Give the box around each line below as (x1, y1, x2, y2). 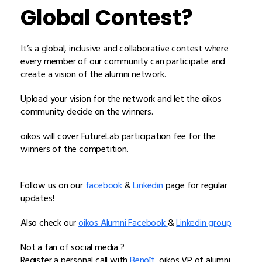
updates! (20, 190, 54, 206)
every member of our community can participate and (20, 53, 226, 69)
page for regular (165, 177, 227, 193)
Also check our (20, 215, 79, 230)
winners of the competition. (20, 141, 129, 157)
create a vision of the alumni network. (20, 66, 166, 82)
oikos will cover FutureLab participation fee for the (20, 128, 216, 144)
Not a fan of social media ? (20, 239, 125, 255)
